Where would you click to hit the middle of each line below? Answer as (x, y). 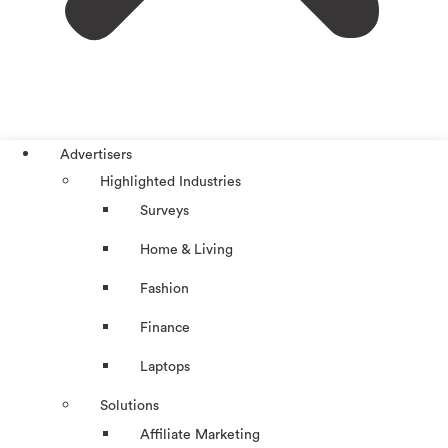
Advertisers (96, 155)
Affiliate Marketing (200, 435)
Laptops (165, 367)
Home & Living (186, 250)
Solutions (129, 406)
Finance (165, 328)
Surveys (164, 211)
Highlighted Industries (170, 182)
